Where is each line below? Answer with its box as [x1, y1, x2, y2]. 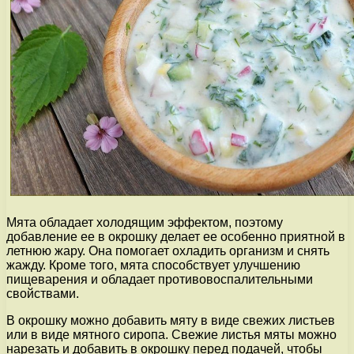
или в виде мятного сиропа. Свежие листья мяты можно [6, 327, 337, 341]
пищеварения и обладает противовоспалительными [6, 272, 313, 286]
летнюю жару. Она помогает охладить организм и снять [6, 243, 330, 258]
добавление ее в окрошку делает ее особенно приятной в [6, 229, 345, 243]
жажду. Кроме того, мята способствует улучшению [6, 258, 300, 272]
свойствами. [6, 286, 79, 300]
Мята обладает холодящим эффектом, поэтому [6, 215, 283, 229]
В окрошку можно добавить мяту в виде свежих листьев [6, 313, 335, 327]
